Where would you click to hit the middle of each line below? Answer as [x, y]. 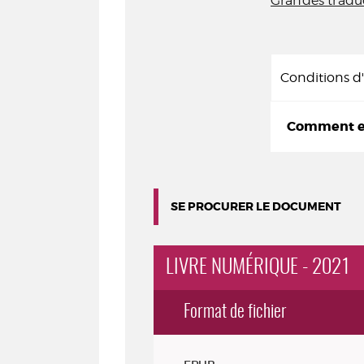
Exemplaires [189, 346]
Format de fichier [235, 312]
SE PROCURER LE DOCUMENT [256, 206]
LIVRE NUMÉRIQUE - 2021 [258, 268]
